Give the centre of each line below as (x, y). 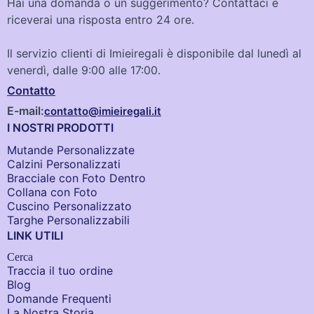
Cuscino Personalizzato (69, 206)
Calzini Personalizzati (64, 164)
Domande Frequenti (59, 299)
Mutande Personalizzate (71, 150)
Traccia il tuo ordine (60, 271)
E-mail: (26, 111)
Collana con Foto (52, 192)
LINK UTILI (35, 236)
